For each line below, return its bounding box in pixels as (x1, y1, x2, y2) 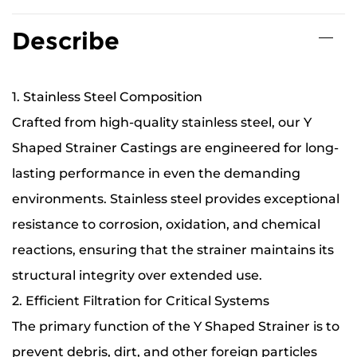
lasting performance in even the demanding (12, 165, 300, 181)
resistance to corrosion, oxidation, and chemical (12, 216, 320, 232)
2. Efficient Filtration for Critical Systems (12, 292, 269, 308)
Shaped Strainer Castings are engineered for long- (12, 139, 339, 155)
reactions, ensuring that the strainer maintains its (12, 241, 334, 257)
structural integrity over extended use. (12, 267, 262, 283)
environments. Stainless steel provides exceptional (12, 190, 339, 206)
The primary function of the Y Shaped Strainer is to (12, 318, 339, 334)
